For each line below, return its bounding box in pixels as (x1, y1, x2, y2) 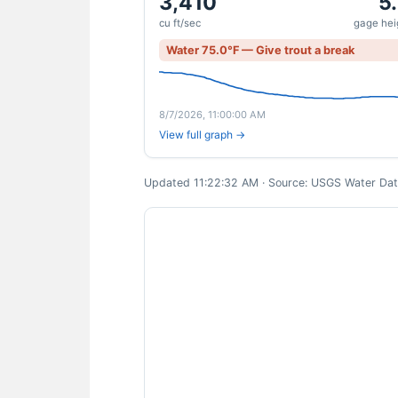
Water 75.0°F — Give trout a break (166, 44, 354, 57)
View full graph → (159, 128, 245, 141)
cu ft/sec (159, 17, 201, 29)
